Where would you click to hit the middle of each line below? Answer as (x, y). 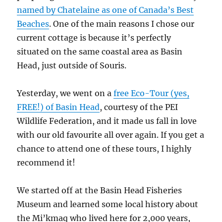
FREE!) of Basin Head (58, 107)
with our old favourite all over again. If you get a (111, 135)
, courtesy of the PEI (139, 107)
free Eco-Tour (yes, (152, 93)
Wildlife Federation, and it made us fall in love (107, 121)
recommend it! (46, 163)
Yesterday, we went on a (65, 93)
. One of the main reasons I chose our (122, 24)
